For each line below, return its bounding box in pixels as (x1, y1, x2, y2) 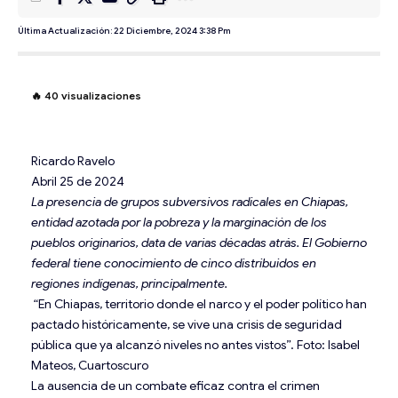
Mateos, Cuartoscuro (31, 356, 148, 373)
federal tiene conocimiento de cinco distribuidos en (31, 254, 316, 271)
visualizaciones (61, 88, 141, 102)
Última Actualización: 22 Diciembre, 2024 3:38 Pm (18, 24, 231, 36)
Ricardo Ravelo (31, 152, 115, 169)
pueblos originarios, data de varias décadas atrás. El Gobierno (31, 234, 367, 251)
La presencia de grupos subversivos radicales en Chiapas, (31, 193, 348, 210)
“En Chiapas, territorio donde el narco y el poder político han (31, 295, 367, 312)
